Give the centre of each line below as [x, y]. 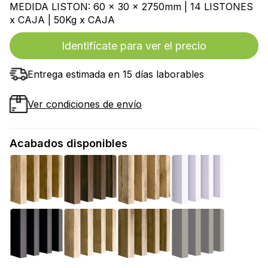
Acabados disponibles [68, 144]
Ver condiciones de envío [85, 104]
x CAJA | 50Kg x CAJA [62, 20]
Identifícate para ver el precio [134, 46]
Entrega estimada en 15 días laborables [116, 74]
